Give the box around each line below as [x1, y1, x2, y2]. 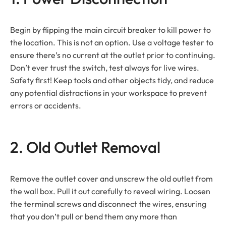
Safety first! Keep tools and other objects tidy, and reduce [10, 75, 214, 85]
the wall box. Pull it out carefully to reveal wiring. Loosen [10, 186, 210, 196]
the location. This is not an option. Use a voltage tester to [10, 37, 213, 47]
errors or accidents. [10, 100, 81, 110]
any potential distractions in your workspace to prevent [10, 87, 207, 98]
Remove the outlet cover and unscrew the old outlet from [10, 173, 213, 184]
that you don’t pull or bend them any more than [10, 211, 177, 221]
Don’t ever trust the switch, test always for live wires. [10, 62, 199, 73]
